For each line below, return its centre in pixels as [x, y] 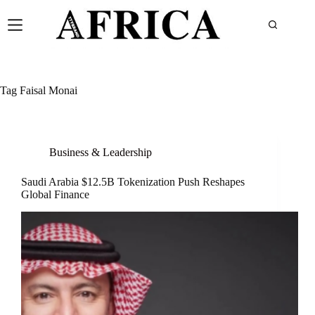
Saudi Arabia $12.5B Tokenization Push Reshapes [133, 182]
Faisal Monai [47, 90]
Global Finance [55, 194]
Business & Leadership [101, 152]
